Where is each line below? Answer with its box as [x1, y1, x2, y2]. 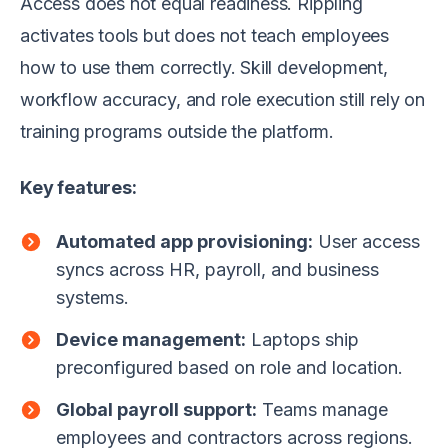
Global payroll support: [56, 398, 257, 420]
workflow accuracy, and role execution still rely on [20, 88, 425, 110]
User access [313, 230, 420, 252]
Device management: [56, 328, 246, 350]
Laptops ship [246, 328, 359, 350]
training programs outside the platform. [20, 120, 334, 142]
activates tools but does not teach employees [20, 24, 390, 46]
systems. [56, 286, 129, 308]
